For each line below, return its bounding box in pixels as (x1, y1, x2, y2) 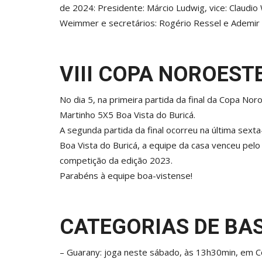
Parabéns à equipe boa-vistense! (60, 170, 192, 182)
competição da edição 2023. (60, 154, 173, 167)
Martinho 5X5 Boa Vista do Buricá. (60, 109, 195, 121)
